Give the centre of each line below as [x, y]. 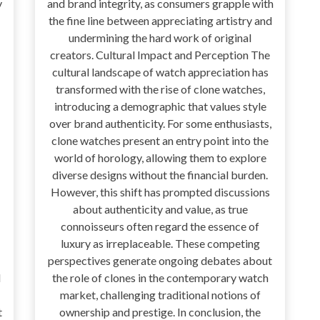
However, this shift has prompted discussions [160, 192]
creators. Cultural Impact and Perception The [160, 55]
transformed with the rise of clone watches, [160, 89]
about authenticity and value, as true [160, 209]
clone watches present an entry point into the [160, 141]
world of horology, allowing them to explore [160, 158]
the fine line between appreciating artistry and [160, 21]
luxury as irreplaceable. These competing [160, 244]
